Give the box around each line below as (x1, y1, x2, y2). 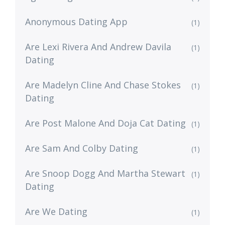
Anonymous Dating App (25, 16, 128, 28)
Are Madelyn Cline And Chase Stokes (25, 79, 181, 91)
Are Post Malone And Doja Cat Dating (25, 117, 186, 129)
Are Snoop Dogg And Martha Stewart (25, 167, 185, 179)
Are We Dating (25, 205, 87, 217)
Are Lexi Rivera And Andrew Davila (25, 41, 171, 53)
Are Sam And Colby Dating (25, 142, 138, 154)
